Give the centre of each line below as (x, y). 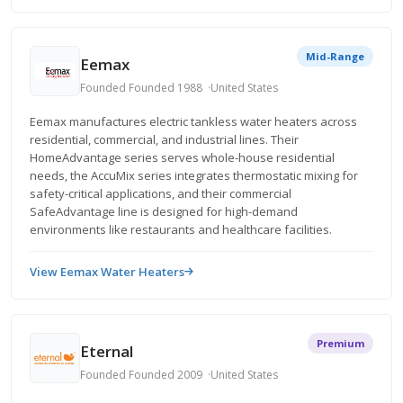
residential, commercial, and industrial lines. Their (164, 139)
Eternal (107, 351)
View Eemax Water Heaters (107, 272)
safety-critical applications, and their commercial (161, 193)
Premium (340, 343)
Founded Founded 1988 (141, 87)
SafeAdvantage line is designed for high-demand (164, 211)
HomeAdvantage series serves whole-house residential (182, 157)
